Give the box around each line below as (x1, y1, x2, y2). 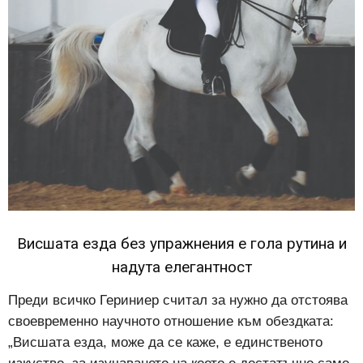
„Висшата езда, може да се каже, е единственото (8, 335, 322, 351)
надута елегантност (111, 258, 252, 277)
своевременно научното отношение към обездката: (8, 314, 334, 330)
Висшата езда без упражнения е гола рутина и (16, 234, 347, 254)
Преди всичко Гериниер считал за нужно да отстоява (8, 293, 348, 309)
